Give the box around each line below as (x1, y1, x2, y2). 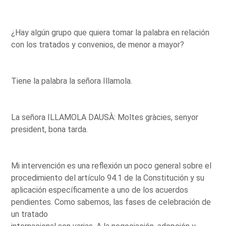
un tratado (11, 209, 48, 219)
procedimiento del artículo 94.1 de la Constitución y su (11, 173, 205, 183)
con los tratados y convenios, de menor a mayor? (11, 39, 185, 49)
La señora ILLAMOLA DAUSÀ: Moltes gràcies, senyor (11, 112, 199, 122)
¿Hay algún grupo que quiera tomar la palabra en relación (11, 27, 210, 37)
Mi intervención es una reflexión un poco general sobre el (11, 160, 212, 171)
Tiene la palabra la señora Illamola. (11, 76, 133, 86)
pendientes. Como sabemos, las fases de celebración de (11, 197, 211, 207)
